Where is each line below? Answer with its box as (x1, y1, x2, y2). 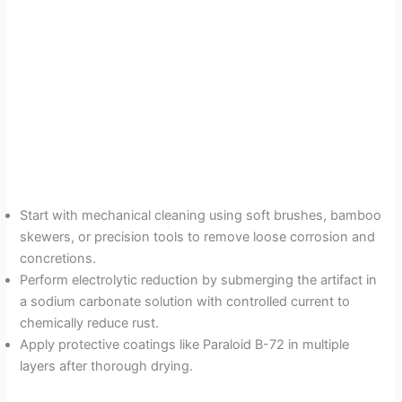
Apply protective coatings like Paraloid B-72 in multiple (20, 336, 350, 354)
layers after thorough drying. (20, 358, 194, 375)
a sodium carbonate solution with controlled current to (20, 293, 351, 310)
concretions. (20, 250, 97, 267)
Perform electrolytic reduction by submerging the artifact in (20, 272, 378, 289)
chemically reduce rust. (20, 315, 160, 332)
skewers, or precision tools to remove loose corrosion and (20, 229, 376, 246)
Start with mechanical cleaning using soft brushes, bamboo (20, 207, 382, 224)
